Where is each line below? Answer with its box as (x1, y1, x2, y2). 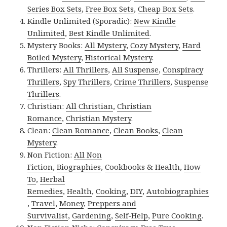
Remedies (27, 186, 63, 197)
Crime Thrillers (114, 77, 171, 87)
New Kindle (134, 16, 176, 26)
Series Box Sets (27, 4, 82, 14)
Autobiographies (146, 186, 209, 197)
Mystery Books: (27, 40, 85, 51)
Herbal (40, 174, 65, 184)
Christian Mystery (66, 113, 132, 124)
